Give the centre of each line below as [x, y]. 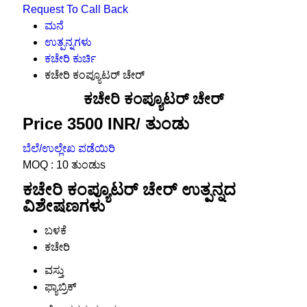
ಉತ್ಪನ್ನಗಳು [68, 42]
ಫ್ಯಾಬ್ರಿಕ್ [60, 287]
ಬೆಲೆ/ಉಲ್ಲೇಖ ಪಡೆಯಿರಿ [69, 149]
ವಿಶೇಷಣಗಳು [63, 206]
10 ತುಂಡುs [81, 165]
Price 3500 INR [79, 124]
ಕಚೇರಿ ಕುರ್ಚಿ [70, 59]
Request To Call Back [75, 10]
